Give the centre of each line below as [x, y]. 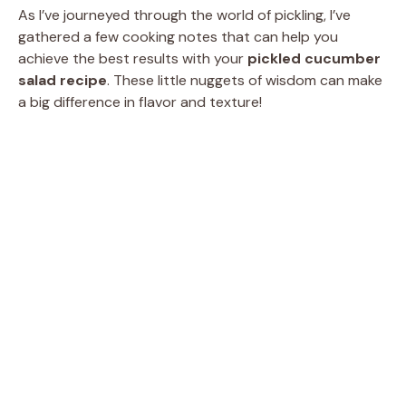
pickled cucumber [314, 58]
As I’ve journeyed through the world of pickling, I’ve [184, 14]
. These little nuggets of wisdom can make [245, 80]
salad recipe [63, 80]
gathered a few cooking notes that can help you [178, 36]
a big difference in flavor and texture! [140, 101]
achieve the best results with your [133, 58]
